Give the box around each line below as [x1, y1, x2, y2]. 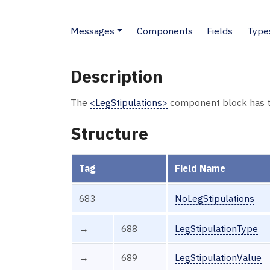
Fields [207, 24, 233, 37]
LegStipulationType [174, 222, 258, 234]
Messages [71, 24, 115, 37]
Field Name [174, 162, 225, 174]
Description [71, 64, 163, 87]
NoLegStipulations [174, 192, 254, 204]
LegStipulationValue [174, 251, 262, 263]
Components [136, 24, 193, 37]
